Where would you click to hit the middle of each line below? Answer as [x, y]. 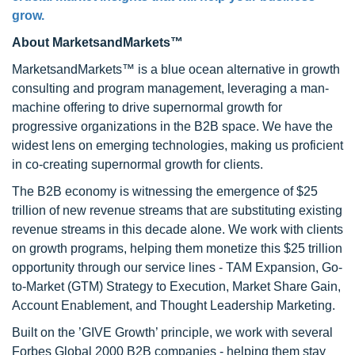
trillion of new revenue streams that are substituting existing [177, 210]
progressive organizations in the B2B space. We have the [172, 126]
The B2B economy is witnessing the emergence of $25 [165, 191]
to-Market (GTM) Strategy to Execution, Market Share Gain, [176, 286]
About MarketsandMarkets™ [97, 42]
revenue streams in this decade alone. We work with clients [177, 229]
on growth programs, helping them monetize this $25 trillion [177, 248]
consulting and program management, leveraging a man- [170, 88]
